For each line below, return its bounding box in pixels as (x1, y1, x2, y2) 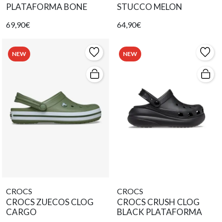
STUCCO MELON (117, 1, 182, 12)
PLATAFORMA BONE (6, 1, 87, 12)
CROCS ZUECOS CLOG (6, 197, 94, 208)
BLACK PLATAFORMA (117, 207, 202, 218)
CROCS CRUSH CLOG (117, 197, 200, 208)
